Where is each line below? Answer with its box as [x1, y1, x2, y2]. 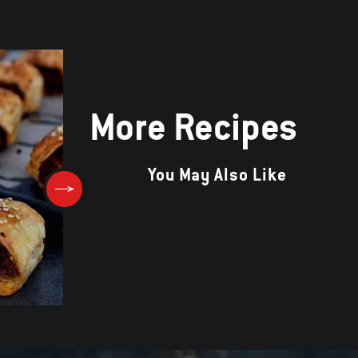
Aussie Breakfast [103, 266, 250, 291]
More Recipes [89, 103, 297, 151]
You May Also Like [148, 164, 287, 186]
